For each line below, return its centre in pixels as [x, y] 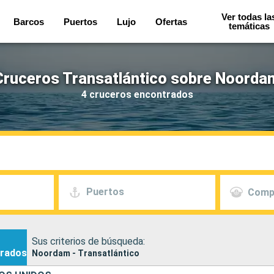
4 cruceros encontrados [137, 94]
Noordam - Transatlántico [86, 253]
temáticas [249, 26]
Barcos [28, 21]
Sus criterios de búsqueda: [88, 241]
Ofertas [171, 21]
